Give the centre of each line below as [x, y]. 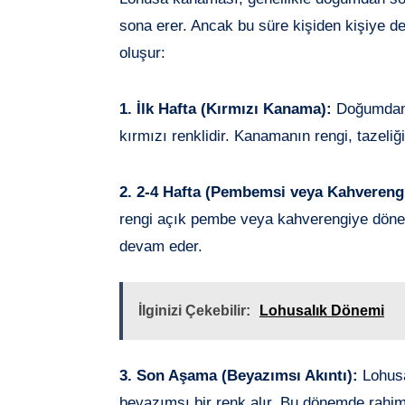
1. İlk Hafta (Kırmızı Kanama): [226, 108]
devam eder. [161, 246]
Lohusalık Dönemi [322, 310]
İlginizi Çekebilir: [194, 310]
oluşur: [142, 52]
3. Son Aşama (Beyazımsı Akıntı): [239, 375]
